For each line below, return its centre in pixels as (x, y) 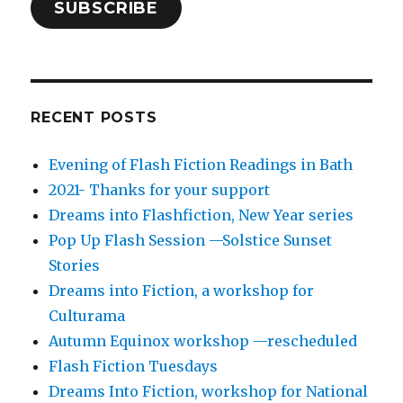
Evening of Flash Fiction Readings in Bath (201, 165)
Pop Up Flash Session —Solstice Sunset (191, 241)
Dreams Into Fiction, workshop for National (209, 392)
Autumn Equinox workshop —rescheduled (203, 341)
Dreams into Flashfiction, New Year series (201, 215)
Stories (75, 266)
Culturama (87, 316)
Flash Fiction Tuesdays (134, 367)
